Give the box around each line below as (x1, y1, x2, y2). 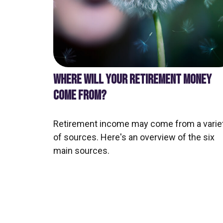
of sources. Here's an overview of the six (53, 131, 215, 142)
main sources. (53, 145, 110, 156)
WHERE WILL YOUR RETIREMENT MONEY (53, 71, 212, 88)
